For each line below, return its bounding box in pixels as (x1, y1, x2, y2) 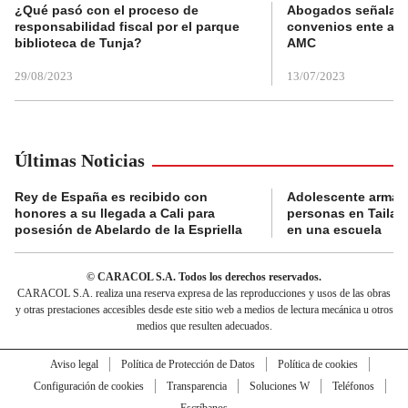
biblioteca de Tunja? (15, 35, 142, 50)
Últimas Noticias (15, 149, 145, 170)
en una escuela (287, 221, 382, 237)
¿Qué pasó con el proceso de (15, 2, 199, 17)
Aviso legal (49, 357, 98, 371)
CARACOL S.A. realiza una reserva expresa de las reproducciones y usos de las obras (17, 286, 391, 300)
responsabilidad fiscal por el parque (15, 18, 240, 34)
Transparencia (166, 379, 227, 393)
